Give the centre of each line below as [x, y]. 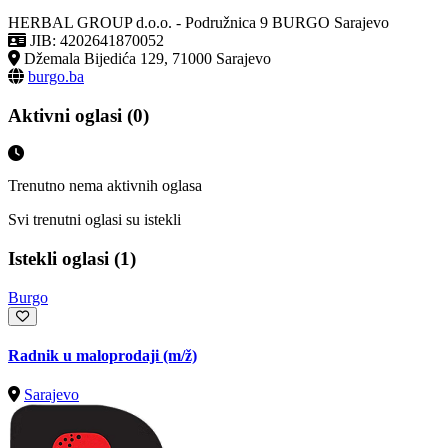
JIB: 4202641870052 [97, 40]
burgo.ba [56, 76]
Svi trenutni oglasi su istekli [94, 220]
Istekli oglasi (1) [72, 258]
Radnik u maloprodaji [85, 355]
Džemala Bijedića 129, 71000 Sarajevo [147, 58]
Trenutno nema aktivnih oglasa [105, 186]
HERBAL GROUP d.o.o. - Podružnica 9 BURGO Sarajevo [198, 22]
